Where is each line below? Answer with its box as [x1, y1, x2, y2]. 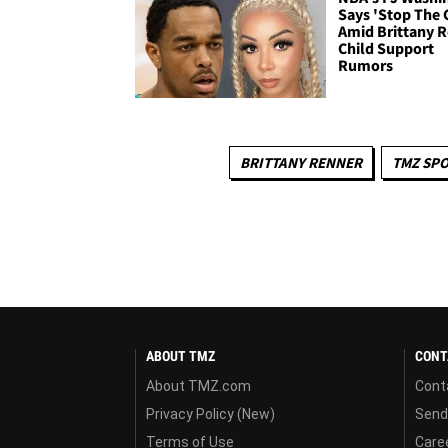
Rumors [338, 54, 394, 75]
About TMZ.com [146, 378, 251, 395]
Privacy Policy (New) [146, 406, 275, 423]
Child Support [338, 37, 435, 58]
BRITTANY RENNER [240, 153, 362, 173]
